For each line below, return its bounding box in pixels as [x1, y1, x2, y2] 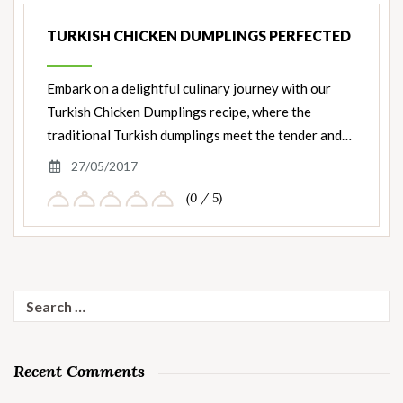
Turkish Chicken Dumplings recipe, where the [47, 103, 311, 121]
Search [13, 291, 53, 307]
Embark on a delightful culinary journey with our [47, 80, 331, 97]
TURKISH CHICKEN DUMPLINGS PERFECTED [47, 27, 351, 45]
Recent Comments [13, 361, 145, 382]
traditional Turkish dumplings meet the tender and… [47, 127, 352, 144]
